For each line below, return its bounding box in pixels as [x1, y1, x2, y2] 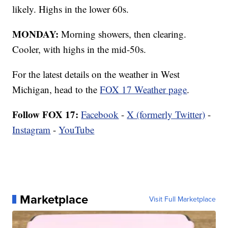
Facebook [81, 107, 119, 121]
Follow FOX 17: [12, 107, 79, 121]
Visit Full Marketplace [149, 193, 216, 205]
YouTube [59, 123, 95, 136]
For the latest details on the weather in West [12, 67, 180, 80]
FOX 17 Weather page [100, 82, 187, 96]
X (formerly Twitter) [127, 107, 206, 121]
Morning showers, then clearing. [59, 27, 187, 40]
